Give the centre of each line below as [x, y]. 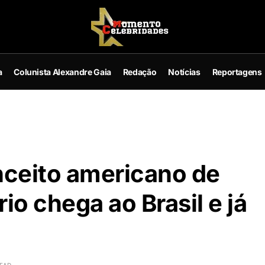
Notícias [184, 72]
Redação [140, 72]
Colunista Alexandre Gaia [62, 72]
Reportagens [237, 72]
